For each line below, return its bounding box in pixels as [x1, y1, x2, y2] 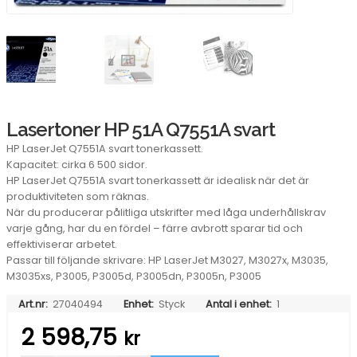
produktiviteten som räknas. [6, 189, 149, 203]
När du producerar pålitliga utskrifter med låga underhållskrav [6, 205, 326, 219]
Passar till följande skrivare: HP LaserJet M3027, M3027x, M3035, [6, 253, 328, 267]
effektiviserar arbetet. [6, 237, 117, 251]
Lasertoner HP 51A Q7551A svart [6, 117, 275, 141]
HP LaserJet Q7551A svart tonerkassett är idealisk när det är [6, 173, 309, 187]
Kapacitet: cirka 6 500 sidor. [6, 157, 147, 171]
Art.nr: [18, 296, 48, 311]
